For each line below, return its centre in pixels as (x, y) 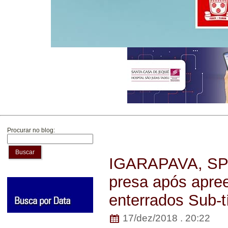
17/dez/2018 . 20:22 (165, 218)
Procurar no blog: (31, 130)
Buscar (25, 152)
